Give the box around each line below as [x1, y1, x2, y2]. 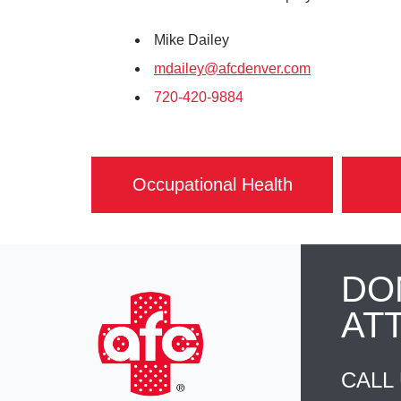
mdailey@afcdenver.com [154, 61, 311, 76]
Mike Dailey [154, 32, 229, 47]
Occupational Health [132, 175, 293, 194]
